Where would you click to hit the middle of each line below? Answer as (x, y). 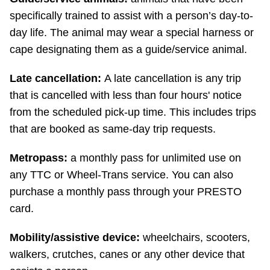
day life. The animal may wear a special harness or (132, 33)
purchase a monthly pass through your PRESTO (126, 192)
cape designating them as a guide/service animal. (128, 50)
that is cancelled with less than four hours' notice (126, 96)
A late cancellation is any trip (171, 79)
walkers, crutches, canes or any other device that (127, 255)
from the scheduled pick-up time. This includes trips (133, 112)
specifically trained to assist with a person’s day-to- (131, 16)
